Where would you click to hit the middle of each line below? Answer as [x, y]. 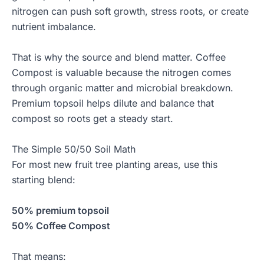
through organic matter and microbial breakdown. [123, 88]
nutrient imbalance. [54, 27]
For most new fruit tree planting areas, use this [115, 165]
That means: [39, 257]
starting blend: [44, 180]
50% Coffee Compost [61, 226]
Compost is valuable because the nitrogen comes [121, 73]
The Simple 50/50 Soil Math [74, 149]
